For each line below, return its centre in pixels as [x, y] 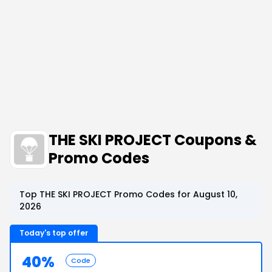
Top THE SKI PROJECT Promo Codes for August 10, [128, 194]
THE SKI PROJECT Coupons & [153, 140]
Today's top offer [54, 233]
